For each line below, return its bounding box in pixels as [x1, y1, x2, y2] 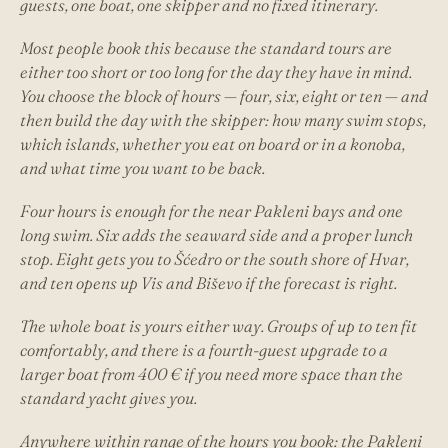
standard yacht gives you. [20, 387, 197, 408]
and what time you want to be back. [20, 157, 265, 178]
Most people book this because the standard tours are [20, 37, 392, 58]
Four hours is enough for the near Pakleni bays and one [20, 200, 403, 221]
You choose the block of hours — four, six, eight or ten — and [20, 85, 428, 106]
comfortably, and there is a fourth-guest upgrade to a [20, 339, 388, 360]
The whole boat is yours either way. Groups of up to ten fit [20, 315, 417, 336]
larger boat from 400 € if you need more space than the [20, 363, 403, 384]
